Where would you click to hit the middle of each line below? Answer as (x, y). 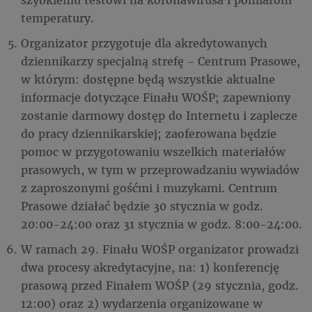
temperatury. (61, 18)
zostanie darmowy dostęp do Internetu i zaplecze (159, 115)
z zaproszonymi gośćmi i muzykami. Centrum (149, 188)
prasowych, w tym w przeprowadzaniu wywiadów (160, 170)
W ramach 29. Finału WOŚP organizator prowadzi (160, 249)
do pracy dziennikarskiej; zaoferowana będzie (149, 133)
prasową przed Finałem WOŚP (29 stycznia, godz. (160, 285)
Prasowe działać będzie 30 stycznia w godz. (142, 206)
